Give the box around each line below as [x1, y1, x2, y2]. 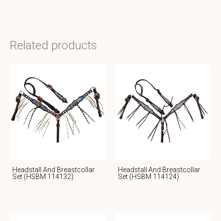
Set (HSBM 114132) [12, 173, 74, 181]
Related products [10, 38, 97, 52]
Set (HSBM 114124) [118, 173, 179, 181]
